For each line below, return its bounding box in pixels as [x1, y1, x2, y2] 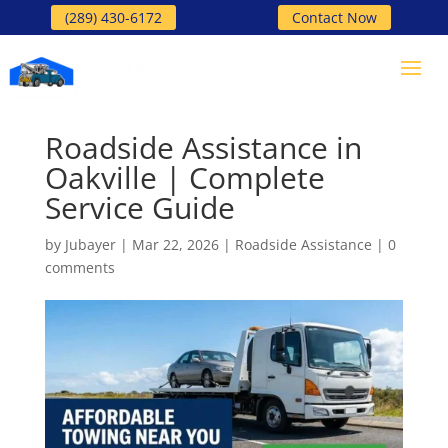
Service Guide [44, 187, 235, 228]
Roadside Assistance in [44, 127, 362, 168]
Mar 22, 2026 [131, 235, 219, 254]
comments [44, 258, 115, 277]
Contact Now [292, 8, 378, 27]
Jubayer [64, 235, 116, 254]
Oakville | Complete [44, 157, 325, 198]
